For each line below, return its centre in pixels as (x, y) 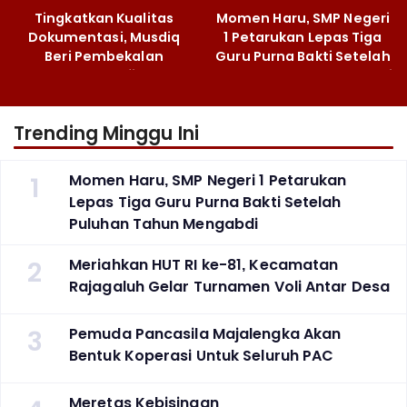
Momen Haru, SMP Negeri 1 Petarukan (208, 181)
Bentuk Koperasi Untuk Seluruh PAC (202, 356)
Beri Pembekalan (104, 57)
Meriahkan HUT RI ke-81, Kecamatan (204, 265)
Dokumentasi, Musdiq (104, 38)
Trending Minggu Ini (106, 134)
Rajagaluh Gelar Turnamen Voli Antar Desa (230, 287)
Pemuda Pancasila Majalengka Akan (205, 334)
